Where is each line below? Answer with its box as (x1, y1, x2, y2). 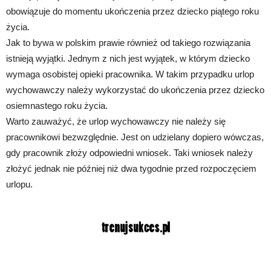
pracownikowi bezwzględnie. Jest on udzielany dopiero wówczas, (6, 131, 264, 142)
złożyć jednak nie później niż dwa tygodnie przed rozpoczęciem (6, 163, 256, 174)
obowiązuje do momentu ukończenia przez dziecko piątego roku (6, 5, 259, 16)
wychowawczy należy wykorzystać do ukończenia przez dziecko (6, 84, 264, 95)
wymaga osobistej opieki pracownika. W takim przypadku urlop (6, 68, 254, 79)
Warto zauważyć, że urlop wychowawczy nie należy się (6, 116, 226, 126)
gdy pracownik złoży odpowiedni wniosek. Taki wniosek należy (6, 147, 253, 158)
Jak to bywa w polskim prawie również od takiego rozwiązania (6, 37, 250, 48)
